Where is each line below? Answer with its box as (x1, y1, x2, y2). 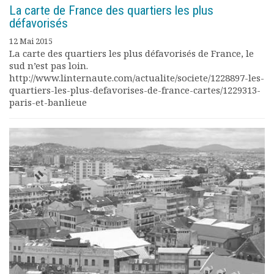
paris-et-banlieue (9, 96, 87, 108)
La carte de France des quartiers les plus (9, 3, 213, 18)
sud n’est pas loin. (9, 59, 88, 72)
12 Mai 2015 (9, 35, 53, 46)
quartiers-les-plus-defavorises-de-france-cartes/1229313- (9, 84, 261, 96)
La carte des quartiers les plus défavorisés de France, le (9, 47, 254, 59)
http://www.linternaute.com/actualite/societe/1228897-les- (9, 72, 264, 84)
